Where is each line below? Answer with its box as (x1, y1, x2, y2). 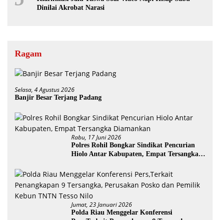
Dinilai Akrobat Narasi (37, 3, 105, 11)
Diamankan (71, 159, 106, 166)
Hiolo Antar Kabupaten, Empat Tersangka (71, 150, 198, 158)
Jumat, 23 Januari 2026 (71, 200, 132, 209)
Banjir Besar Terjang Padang (15, 93, 102, 101)
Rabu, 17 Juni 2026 (71, 133, 121, 141)
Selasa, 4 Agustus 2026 (15, 85, 75, 94)
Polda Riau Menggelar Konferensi (71, 208, 172, 216)
